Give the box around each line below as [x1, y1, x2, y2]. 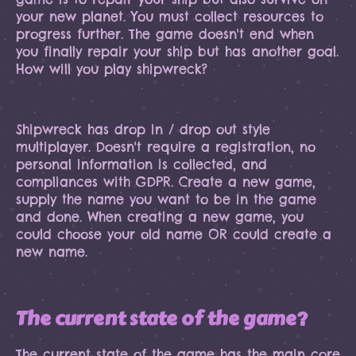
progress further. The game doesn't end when [16, 26, 314, 42]
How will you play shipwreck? [16, 61, 207, 77]
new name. [16, 244, 87, 260]
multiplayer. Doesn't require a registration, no [16, 139, 315, 155]
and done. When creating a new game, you [16, 209, 304, 225]
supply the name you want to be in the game [16, 192, 316, 207]
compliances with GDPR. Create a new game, [16, 174, 315, 190]
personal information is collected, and [16, 157, 267, 172]
